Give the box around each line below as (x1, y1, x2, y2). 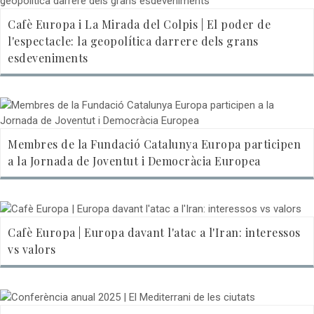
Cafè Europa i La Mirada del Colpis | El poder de (8, 16, 271, 32)
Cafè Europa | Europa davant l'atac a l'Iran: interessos (8, 224, 301, 240)
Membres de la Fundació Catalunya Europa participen (8, 136, 301, 151)
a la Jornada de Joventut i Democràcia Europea (8, 153, 261, 168)
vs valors (8, 241, 56, 257)
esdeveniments (8, 50, 88, 65)
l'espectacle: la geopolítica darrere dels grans (8, 33, 259, 48)
